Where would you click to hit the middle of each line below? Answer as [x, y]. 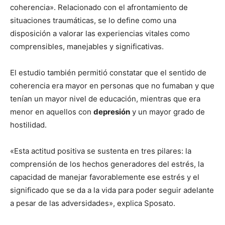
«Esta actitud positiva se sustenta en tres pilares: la [101, 151]
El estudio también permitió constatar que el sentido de [108, 73]
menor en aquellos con [52, 112]
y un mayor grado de [167, 112]
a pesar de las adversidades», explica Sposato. [93, 203]
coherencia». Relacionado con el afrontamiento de [99, 7]
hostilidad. [28, 125]
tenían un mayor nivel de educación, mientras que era [105, 99]
